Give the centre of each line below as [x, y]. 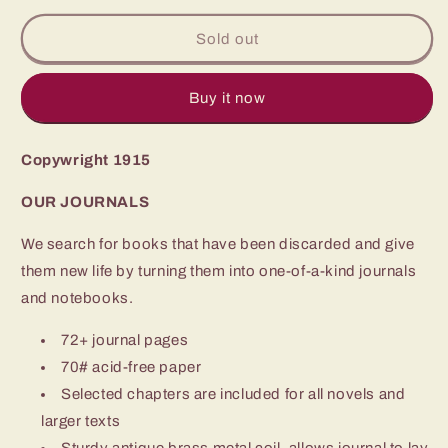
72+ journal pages [125, 340]
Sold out [227, 38]
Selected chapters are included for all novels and [233, 394]
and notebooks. [77, 298]
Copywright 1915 [86, 160]
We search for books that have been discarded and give [218, 244]
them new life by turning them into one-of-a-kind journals [219, 271]
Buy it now [227, 97]
